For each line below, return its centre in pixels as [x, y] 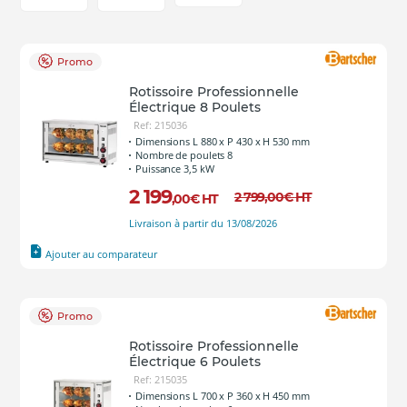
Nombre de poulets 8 [184, 155]
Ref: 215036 [160, 125]
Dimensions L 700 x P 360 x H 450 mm [223, 396]
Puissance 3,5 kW [175, 169]
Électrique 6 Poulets [195, 362]
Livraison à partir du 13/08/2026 [203, 223]
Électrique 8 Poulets [195, 107]
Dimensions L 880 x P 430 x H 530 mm [223, 141]
